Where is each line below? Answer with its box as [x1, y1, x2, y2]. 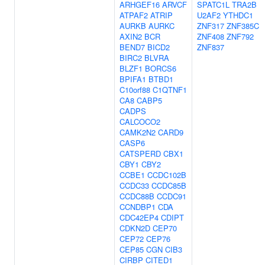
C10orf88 [119, 84, 150, 95]
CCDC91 [157, 190, 186, 202]
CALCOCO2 [119, 116, 160, 127]
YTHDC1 [223, 9, 253, 21]
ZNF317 [197, 20, 224, 31]
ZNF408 [197, 31, 224, 42]
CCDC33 [119, 180, 149, 191]
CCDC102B [147, 169, 186, 180]
